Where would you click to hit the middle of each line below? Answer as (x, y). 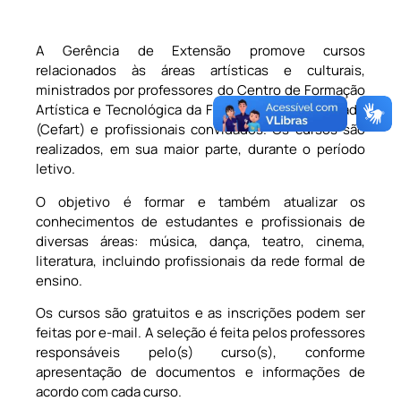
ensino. (59, 280)
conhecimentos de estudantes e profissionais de (200, 221)
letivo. (55, 169)
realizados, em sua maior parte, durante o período (200, 149)
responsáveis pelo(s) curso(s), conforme (200, 353)
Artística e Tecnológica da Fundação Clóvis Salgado (200, 110)
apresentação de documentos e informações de (200, 372)
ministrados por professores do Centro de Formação (200, 90)
